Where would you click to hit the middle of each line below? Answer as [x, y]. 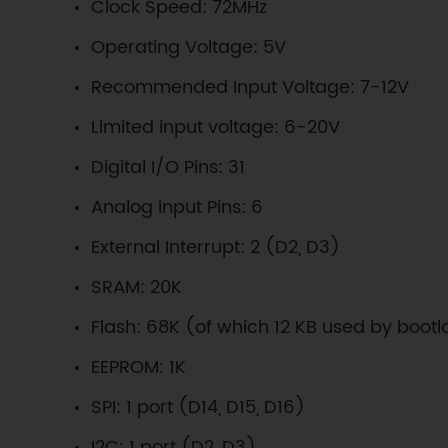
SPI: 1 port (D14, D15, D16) [198, 407]
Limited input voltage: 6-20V [216, 127]
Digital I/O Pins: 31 [168, 167]
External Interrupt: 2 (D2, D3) [216, 247]
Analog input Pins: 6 [177, 207]
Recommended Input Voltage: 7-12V [250, 87]
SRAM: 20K [137, 287]
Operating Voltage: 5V [189, 47]
